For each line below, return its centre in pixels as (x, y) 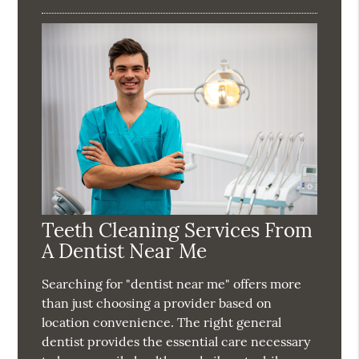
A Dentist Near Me (125, 250)
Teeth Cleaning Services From (177, 230)
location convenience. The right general (162, 322)
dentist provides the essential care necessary (176, 341)
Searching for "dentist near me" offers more (172, 283)
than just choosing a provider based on (157, 303)
